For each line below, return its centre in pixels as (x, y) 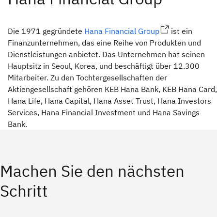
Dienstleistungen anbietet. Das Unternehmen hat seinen (106, 54)
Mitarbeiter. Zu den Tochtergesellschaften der (87, 78)
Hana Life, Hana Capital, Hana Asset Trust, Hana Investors (109, 101)
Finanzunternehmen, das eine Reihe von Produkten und (104, 43)
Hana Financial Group (122, 31)
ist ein (181, 31)
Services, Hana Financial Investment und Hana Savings (104, 113)
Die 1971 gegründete (46, 31)
